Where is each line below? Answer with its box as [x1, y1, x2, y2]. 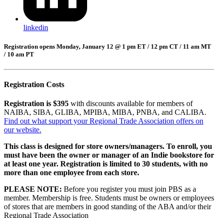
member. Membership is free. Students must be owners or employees [4, 194, 214, 202]
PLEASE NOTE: [4, 185, 62, 194]
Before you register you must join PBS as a [62, 185, 196, 194]
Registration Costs [4, 80, 64, 89]
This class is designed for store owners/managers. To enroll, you [4, 142, 212, 151]
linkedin [23, 23, 48, 32]
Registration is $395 [4, 99, 71, 108]
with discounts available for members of [71, 99, 193, 108]
